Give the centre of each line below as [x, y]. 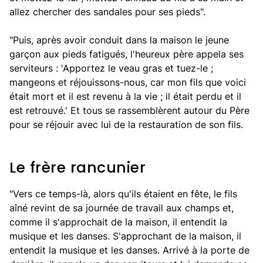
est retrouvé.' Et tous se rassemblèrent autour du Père [129, 110]
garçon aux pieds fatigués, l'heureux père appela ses [127, 54]
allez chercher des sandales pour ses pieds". [107, 12]
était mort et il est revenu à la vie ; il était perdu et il [125, 96]
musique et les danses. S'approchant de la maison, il [125, 236]
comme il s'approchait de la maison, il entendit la [118, 222]
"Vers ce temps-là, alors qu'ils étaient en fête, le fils [123, 194]
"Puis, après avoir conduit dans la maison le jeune [119, 40]
